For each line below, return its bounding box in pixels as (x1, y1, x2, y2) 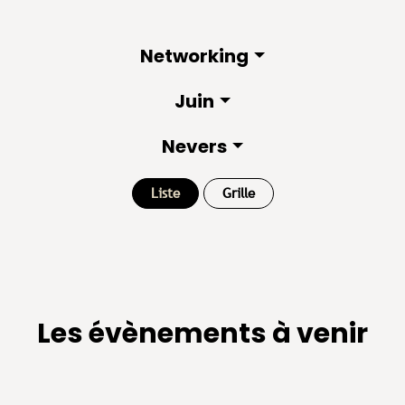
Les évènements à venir (37, 315, 368, 353)
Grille (221, 185, 255, 201)
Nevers (162, 134, 228, 159)
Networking (140, 43, 250, 69)
